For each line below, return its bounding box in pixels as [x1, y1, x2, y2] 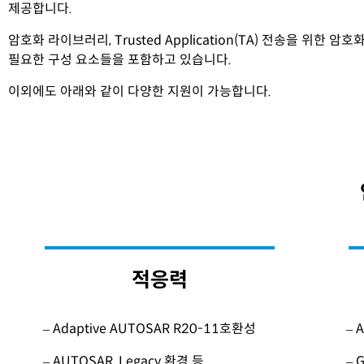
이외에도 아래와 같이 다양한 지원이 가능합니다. [8, 83, 271, 101]
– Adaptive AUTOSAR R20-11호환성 [43, 320, 256, 338]
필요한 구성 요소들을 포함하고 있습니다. [8, 51, 232, 69]
